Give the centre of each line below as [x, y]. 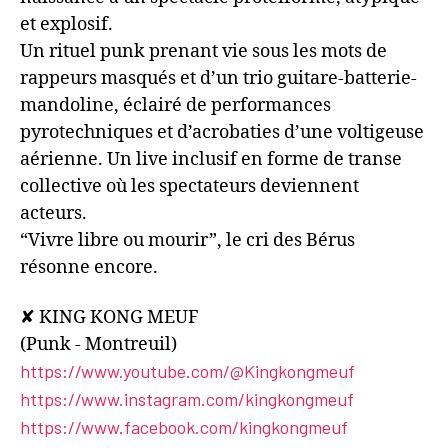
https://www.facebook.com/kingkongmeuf [184, 426]
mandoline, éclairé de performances [175, 106]
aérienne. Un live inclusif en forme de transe [211, 160]
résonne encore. [89, 268]
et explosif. [66, 25]
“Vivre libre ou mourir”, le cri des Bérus [187, 241]
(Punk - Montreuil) [98, 344]
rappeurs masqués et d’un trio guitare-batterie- [218, 79]
